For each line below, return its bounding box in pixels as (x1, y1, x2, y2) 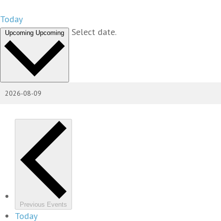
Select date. (72, 26, 116, 38)
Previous (20, 201, 47, 209)
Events (47, 201, 67, 209)
